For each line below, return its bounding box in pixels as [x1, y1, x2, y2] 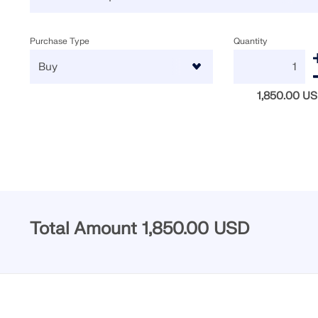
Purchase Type [29, 35, 89, 47]
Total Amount [29, 218, 142, 241]
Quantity [234, 35, 268, 47]
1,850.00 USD [141, 218, 249, 241]
